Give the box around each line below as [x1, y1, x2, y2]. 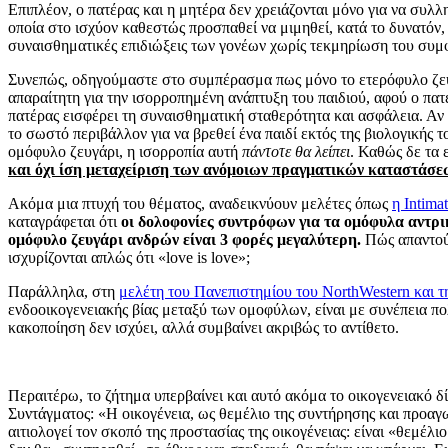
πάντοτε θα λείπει [242, 142, 350, 160]
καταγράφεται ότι [8, 212, 121, 230]
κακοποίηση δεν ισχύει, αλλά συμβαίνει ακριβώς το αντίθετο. [8, 318, 399, 336]
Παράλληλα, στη [8, 282, 119, 300]
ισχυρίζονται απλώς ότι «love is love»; [8, 248, 250, 266]
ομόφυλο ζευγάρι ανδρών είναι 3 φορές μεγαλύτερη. [8, 230, 361, 248]
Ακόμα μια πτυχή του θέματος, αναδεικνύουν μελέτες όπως [8, 194, 392, 212]
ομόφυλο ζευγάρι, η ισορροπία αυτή [8, 142, 242, 160]
